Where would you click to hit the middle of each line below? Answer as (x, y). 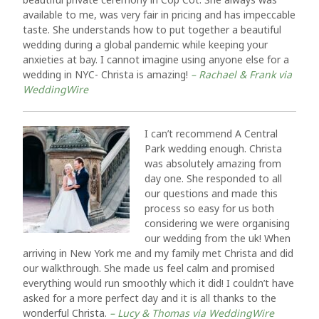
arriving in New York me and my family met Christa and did (158, 253)
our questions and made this (211, 193)
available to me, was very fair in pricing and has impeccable (159, 15)
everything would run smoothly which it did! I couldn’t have (158, 283)
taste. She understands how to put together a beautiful (152, 30)
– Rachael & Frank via (241, 74)
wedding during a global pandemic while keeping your (145, 45)
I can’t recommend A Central (211, 134)
